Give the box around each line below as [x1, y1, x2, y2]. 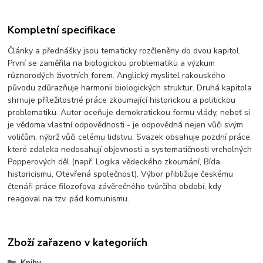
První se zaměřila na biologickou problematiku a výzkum [8, 58, 215, 69]
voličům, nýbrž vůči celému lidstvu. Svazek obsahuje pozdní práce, [8, 131, 252, 143]
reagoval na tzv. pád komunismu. [8, 193, 130, 205]
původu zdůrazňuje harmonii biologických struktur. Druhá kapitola [8, 82, 252, 94]
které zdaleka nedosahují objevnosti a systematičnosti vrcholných [8, 144, 252, 156]
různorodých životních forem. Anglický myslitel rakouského [8, 70, 226, 82]
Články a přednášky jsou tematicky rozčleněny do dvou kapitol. [8, 45, 241, 57]
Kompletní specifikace [8, 23, 116, 38]
